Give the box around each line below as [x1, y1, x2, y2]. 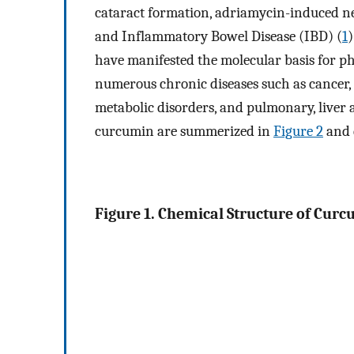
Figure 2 [273, 122, 323, 140]
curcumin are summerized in [95, 122, 273, 140]
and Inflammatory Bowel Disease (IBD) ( [95, 27, 342, 45]
